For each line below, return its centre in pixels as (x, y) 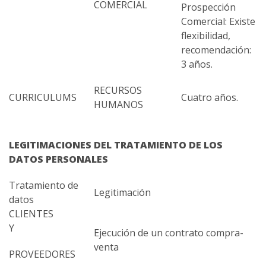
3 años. (197, 64)
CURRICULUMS (43, 98)
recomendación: (216, 50)
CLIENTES (50, 214)
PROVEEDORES (42, 254)
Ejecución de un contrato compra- (169, 233)
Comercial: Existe (218, 22)
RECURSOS (118, 91)
